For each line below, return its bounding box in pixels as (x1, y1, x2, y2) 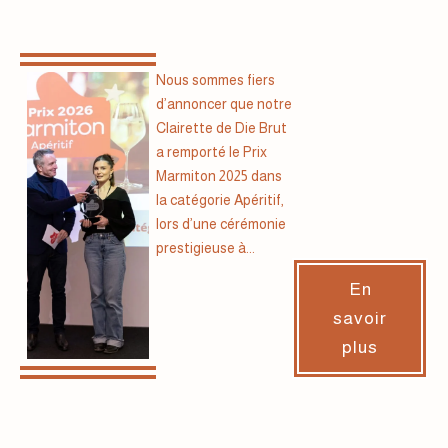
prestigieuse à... (156, 239, 255, 256)
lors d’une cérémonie (156, 215, 286, 232)
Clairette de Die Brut (156, 119, 287, 136)
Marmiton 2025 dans (156, 167, 282, 184)
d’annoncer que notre (156, 95, 292, 112)
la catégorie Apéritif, (156, 191, 284, 208)
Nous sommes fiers (156, 71, 275, 88)
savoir (333, 307, 387, 328)
